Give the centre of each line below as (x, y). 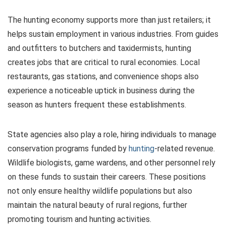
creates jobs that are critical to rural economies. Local (104, 62)
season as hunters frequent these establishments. (97, 104)
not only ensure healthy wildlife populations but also (100, 191)
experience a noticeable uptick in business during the (101, 90)
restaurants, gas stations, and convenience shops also (103, 76)
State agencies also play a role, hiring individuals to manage (112, 134)
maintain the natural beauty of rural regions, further (97, 205)
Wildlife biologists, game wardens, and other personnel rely (111, 162)
